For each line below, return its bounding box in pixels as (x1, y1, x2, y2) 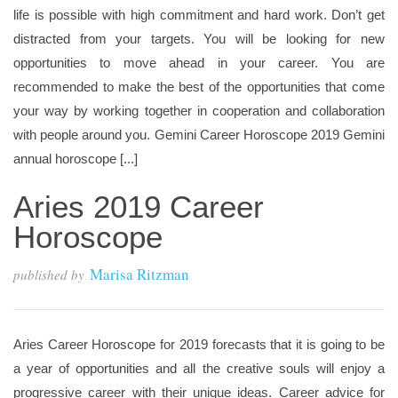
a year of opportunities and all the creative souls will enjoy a (13, 361, 385, 376)
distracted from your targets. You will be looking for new (13, 31, 385, 46)
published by (13, 266, 84, 283)
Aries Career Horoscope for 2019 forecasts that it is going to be (13, 337, 385, 352)
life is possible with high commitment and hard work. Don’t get (13, 7, 385, 22)
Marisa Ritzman (90, 264, 189, 284)
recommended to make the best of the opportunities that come (13, 79, 385, 94)
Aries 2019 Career (13, 189, 264, 224)
